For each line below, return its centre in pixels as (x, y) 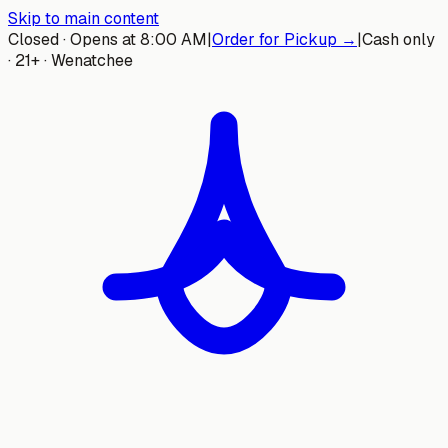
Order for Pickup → (284, 39)
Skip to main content (83, 18)
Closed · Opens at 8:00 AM (107, 39)
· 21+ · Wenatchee (70, 60)
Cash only (398, 39)
